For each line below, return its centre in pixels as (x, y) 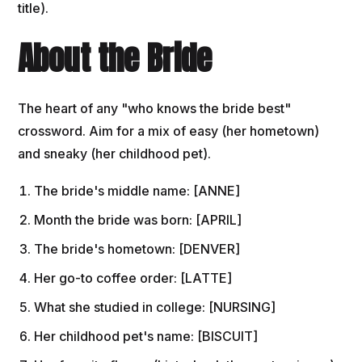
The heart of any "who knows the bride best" (155, 109)
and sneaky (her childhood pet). (115, 154)
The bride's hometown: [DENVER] (137, 249)
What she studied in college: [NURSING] (155, 307)
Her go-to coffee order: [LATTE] (133, 278)
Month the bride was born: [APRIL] (138, 220)
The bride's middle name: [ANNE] (137, 191)
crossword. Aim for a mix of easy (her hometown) (169, 131)
